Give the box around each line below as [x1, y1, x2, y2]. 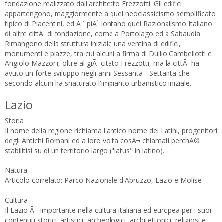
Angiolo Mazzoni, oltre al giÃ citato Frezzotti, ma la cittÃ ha [5, 58, 199, 68]
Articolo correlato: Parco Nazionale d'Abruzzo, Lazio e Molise [5, 175, 204, 185]
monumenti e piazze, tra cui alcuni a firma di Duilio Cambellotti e [5, 49, 212, 58]
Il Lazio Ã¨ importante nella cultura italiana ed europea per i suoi [5, 205, 211, 215]
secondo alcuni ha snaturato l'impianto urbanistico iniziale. [5, 78, 191, 88]
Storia [5, 116, 24, 125]
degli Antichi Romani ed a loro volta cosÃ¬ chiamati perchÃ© [5, 136, 200, 145]
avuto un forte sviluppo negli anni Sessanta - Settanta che [5, 68, 190, 78]
